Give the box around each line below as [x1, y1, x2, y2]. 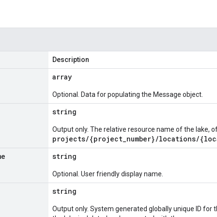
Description [52, 56, 89, 63]
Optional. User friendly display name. [52, 170, 163, 178]
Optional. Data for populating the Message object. [52, 91, 203, 98]
